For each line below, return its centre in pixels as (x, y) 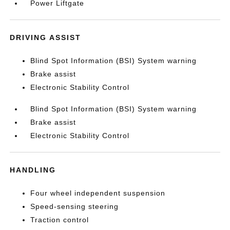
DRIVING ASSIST (46, 37)
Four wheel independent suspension (98, 193)
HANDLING (33, 170)
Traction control (60, 220)
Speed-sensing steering (75, 206)
